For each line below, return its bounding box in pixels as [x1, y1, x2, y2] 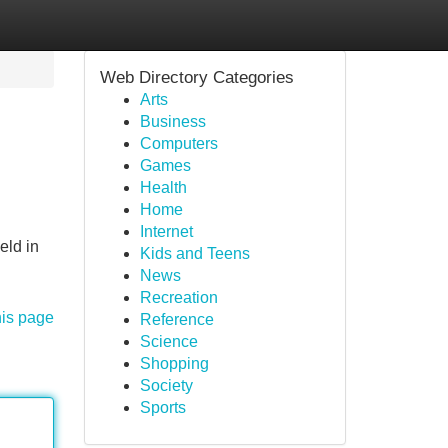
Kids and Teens [139, 245, 250, 262]
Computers [139, 135, 218, 152]
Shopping [139, 355, 209, 372]
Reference [139, 311, 214, 328]
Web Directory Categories [99, 68, 294, 87]
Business [139, 113, 206, 130]
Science [139, 333, 198, 350]
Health [139, 179, 187, 196]
